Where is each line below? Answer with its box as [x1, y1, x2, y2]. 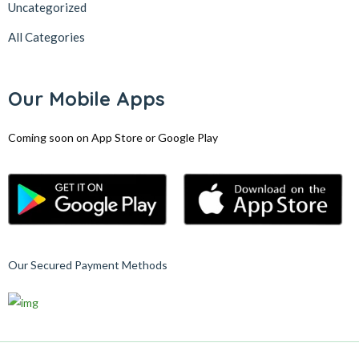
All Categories [8, 30, 85, 44]
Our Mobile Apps [8, 87, 165, 111]
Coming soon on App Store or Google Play [8, 131, 218, 144]
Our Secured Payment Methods [8, 258, 167, 272]
